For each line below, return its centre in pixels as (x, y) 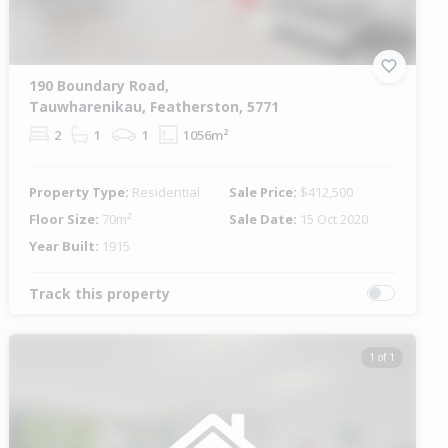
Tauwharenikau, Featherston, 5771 (154, 106)
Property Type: (81, 191)
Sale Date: (264, 218)
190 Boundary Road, (99, 85)
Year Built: (66, 245)
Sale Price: (264, 191)
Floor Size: (66, 218)
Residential (166, 191)
